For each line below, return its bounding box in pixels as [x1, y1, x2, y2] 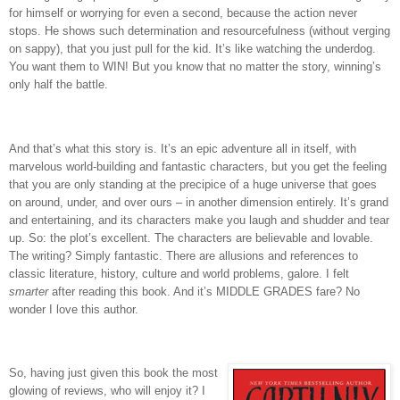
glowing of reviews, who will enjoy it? [9, 384, 198, 398]
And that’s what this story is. [9, 141, 157, 155]
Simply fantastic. [75, 248, 162, 262]
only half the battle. [9, 77, 108, 91]
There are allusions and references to [166, 248, 358, 262]
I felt [326, 266, 349, 280]
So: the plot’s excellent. [29, 230, 151, 245]
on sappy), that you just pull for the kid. [9, 41, 212, 55]
